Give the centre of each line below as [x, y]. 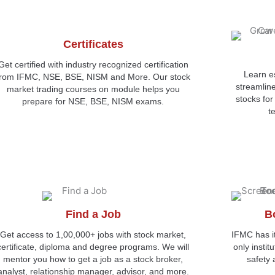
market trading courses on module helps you [93, 89]
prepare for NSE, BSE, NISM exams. [93, 101]
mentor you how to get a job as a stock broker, [93, 259]
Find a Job [93, 214]
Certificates [93, 44]
